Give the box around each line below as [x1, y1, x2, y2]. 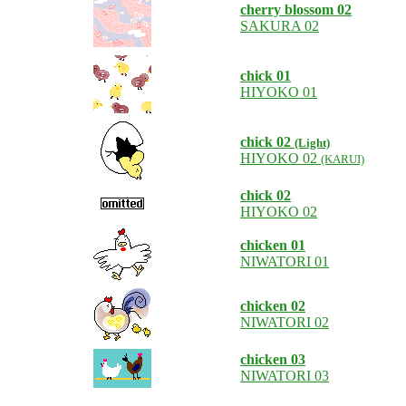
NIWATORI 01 [240, 254, 329, 269]
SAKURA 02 [240, 18, 319, 34]
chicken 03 [240, 352, 305, 367]
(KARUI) [321, 152, 364, 166]
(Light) [295, 136, 330, 150]
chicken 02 [240, 298, 305, 314]
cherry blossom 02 [240, 2, 352, 17]
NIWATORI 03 [240, 368, 329, 383]
